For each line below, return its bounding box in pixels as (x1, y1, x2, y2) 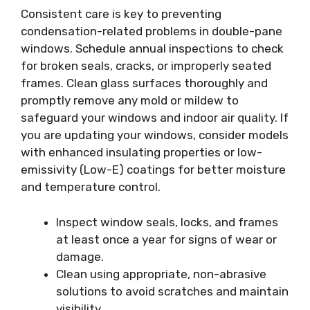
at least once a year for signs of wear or (56, 232, 277, 246)
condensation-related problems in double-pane (21, 24, 282, 39)
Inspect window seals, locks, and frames (56, 215, 278, 229)
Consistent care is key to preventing (21, 7, 221, 21)
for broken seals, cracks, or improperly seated (21, 59, 271, 73)
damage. (56, 249, 104, 264)
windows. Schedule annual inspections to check (21, 42, 284, 56)
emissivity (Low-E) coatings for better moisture (21, 163, 286, 177)
